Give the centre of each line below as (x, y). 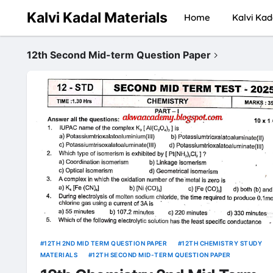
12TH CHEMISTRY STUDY (222, 243)
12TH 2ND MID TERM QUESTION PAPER (105, 243)
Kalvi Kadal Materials (97, 17)
